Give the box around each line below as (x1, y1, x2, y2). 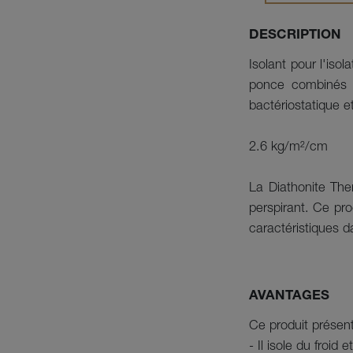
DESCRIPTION (249, 29, 341, 43)
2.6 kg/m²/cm (249, 141, 328, 154)
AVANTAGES (249, 290, 329, 303)
